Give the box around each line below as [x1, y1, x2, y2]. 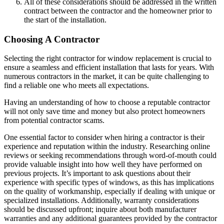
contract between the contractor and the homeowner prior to [24, 6, 212, 15]
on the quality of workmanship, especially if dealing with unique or [4, 187, 215, 196]
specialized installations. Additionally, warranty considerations [4, 196, 199, 205]
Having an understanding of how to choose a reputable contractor [4, 98, 210, 107]
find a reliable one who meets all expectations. [4, 81, 149, 90]
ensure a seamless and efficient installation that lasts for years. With [4, 63, 214, 72]
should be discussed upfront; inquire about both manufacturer [4, 205, 196, 214]
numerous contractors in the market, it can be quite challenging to [4, 72, 209, 81]
